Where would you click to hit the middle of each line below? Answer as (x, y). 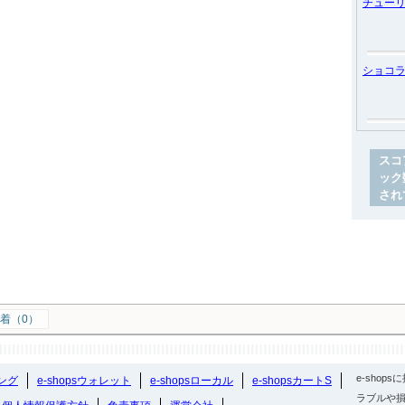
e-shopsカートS (292, 381)
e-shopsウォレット (84, 381)
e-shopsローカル (192, 381)
